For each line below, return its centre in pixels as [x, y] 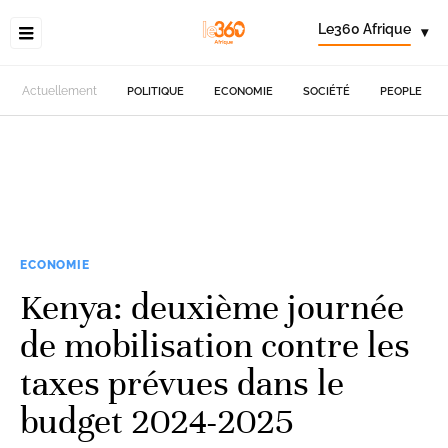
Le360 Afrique [364, 29]
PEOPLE [401, 91]
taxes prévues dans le [182, 383]
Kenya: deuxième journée [212, 307]
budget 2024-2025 [157, 421]
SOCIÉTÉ [327, 91]
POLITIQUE [156, 91]
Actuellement [60, 91]
